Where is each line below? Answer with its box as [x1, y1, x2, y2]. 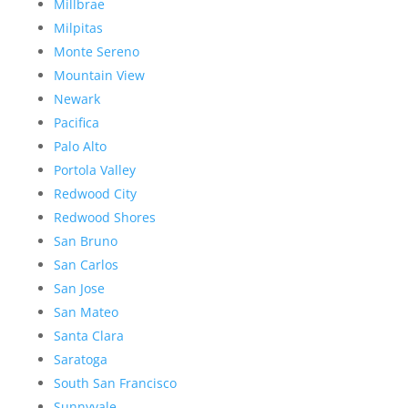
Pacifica [53, 114, 99, 132]
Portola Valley [53, 161, 136, 179]
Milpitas [53, 19, 103, 37]
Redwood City [53, 185, 137, 203]
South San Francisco [53, 374, 177, 393]
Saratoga [53, 351, 107, 369]
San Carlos [53, 256, 118, 274]
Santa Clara [53, 327, 124, 345]
